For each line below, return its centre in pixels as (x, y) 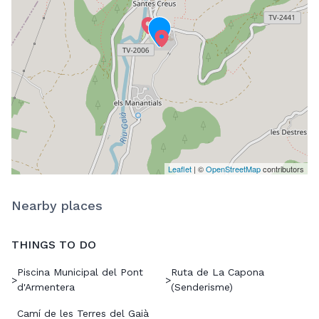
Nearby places (57, 206)
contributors (282, 169)
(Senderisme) (202, 287)
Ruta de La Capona (218, 272)
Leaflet (180, 169)
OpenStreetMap (233, 169)
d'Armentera (46, 287)
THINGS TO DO (54, 245)
